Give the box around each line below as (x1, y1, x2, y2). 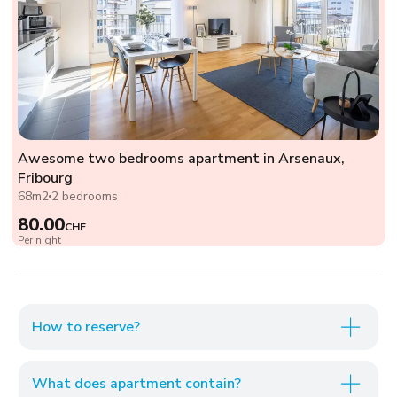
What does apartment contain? (32, 374, 241, 393)
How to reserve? (32, 317, 140, 337)
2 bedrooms (51, 188, 118, 205)
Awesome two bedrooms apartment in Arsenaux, (18, 149, 345, 168)
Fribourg (18, 168, 73, 188)
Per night (18, 233, 61, 247)
